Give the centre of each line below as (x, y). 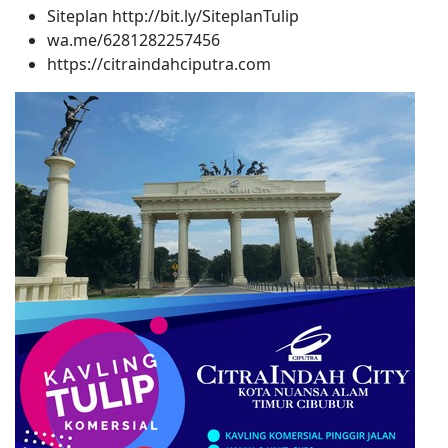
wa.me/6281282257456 (133, 40)
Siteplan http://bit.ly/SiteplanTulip (173, 16)
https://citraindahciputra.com (159, 64)
